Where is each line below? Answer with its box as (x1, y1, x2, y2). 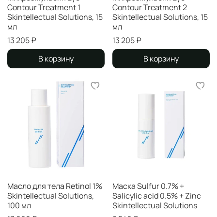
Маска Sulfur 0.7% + (112, 180, 184, 191)
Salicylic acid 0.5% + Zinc (112, 190, 201, 201)
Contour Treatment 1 (7, 1, 80, 13)
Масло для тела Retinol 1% (7, 180, 102, 191)
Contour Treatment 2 (112, 1, 187, 13)
